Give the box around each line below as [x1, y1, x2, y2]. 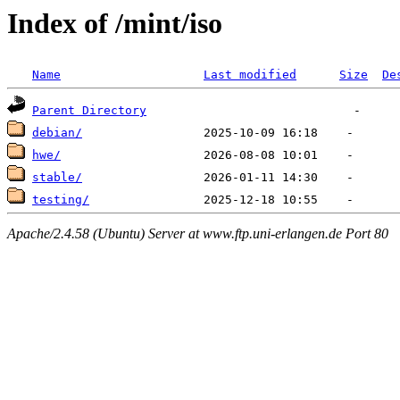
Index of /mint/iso [7, 7, 222, 39]
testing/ [32, 193, 89, 207]
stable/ [32, 171, 82, 185]
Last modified [204, 68, 296, 82]
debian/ [32, 126, 82, 140]
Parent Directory [32, 104, 146, 118]
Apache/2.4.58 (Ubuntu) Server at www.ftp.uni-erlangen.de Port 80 [7, 225, 388, 241]
